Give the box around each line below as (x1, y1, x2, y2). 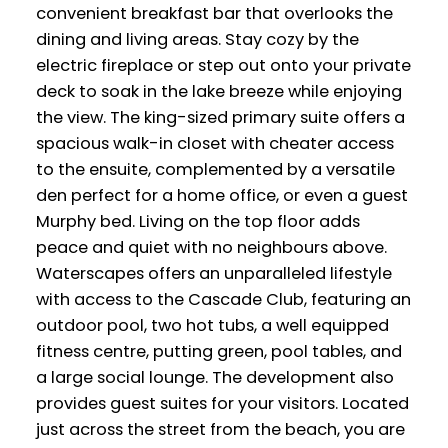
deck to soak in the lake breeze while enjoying (35, 79, 402, 103)
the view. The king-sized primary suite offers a (35, 105, 405, 129)
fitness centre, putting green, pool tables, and (35, 339, 402, 363)
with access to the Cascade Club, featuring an (35, 287, 411, 311)
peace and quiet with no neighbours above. (35, 235, 387, 259)
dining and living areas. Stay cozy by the (35, 27, 359, 51)
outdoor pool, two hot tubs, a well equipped (35, 313, 389, 337)
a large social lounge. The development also (35, 365, 394, 389)
